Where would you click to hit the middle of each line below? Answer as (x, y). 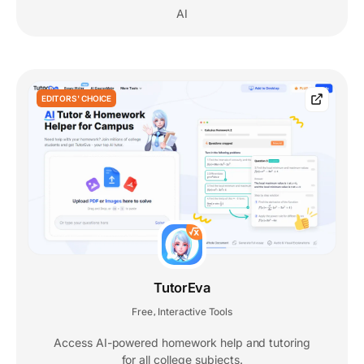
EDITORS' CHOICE (76, 99)
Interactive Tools (195, 312)
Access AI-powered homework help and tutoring (182, 343)
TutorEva (182, 288)
